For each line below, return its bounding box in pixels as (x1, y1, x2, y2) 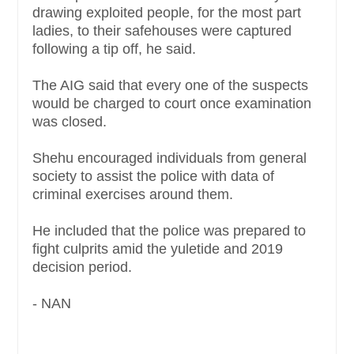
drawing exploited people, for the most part (32, 5, 301, 21)
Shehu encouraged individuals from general (32, 150, 307, 167)
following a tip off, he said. (32, 41, 200, 58)
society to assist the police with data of (32, 168, 274, 185)
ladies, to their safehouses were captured (32, 23, 292, 40)
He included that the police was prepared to (32, 223, 306, 239)
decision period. (32, 259, 136, 276)
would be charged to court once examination (32, 96, 311, 112)
